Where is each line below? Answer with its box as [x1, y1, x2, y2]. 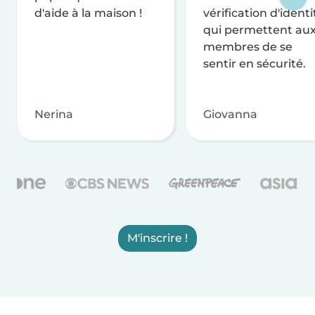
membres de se [203, 39, 292, 53]
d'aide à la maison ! [34, 6, 142, 20]
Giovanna [203, 107, 257, 121]
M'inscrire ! [127, 231, 188, 245]
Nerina [34, 107, 73, 121]
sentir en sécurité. [203, 56, 306, 70]
